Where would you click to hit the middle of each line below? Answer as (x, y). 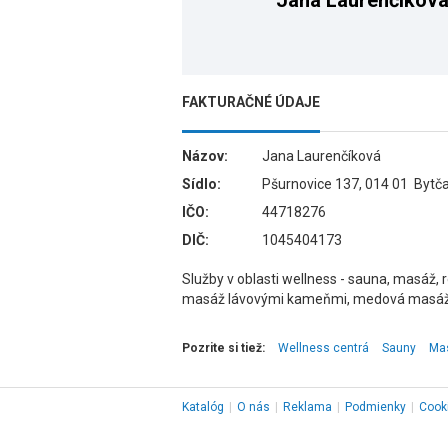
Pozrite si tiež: (223, 348)
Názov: (205, 156)
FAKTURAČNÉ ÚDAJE (251, 102)
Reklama (307, 407)
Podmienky (375, 407)
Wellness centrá (323, 348)
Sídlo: (201, 184)
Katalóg (203, 407)
